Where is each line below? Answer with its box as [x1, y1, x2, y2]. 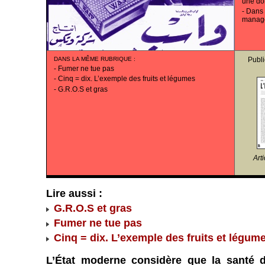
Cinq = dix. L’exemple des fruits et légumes [58, 75, 195, 83]
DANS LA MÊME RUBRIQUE [54, 56, 132, 62]
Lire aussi [46, 187, 96, 199]
